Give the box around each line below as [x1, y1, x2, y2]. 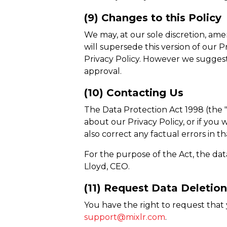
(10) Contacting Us [84, 87, 184, 99]
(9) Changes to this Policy [84, 12, 222, 24]
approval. [84, 66, 122, 76]
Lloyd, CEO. [84, 162, 130, 171]
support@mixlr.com [84, 212, 166, 222]
